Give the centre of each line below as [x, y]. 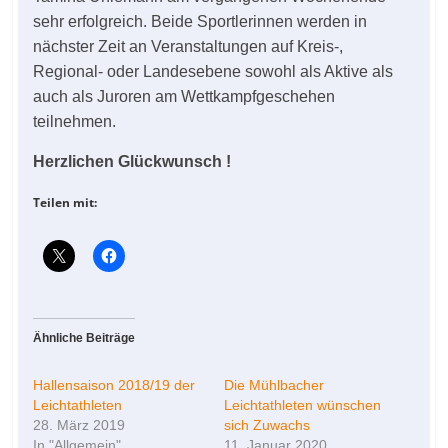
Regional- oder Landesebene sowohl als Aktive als [213, 71]
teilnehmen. [75, 121]
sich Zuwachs [266, 425]
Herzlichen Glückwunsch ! [132, 161]
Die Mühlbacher [273, 385]
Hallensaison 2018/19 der [114, 385]
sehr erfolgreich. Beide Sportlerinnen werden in [200, 21]
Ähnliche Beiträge [84, 338]
